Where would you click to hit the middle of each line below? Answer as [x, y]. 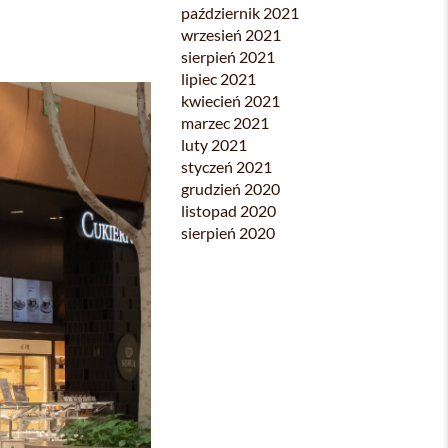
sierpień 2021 [228, 56]
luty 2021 [214, 144]
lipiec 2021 [218, 78]
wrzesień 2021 [231, 34]
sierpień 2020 [228, 232]
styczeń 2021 [226, 166]
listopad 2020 [228, 210]
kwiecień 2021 [230, 100]
